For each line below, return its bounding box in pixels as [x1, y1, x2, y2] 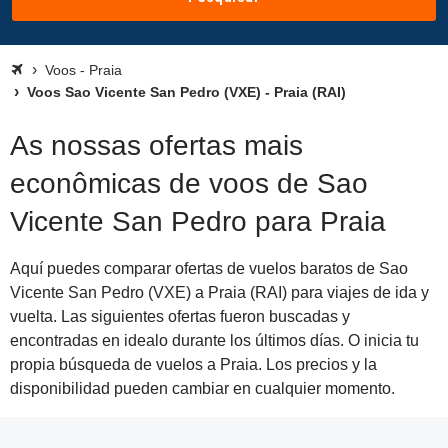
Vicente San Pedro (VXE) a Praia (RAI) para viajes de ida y [10, 284, 429, 301]
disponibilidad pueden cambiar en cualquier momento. [10, 380, 395, 397]
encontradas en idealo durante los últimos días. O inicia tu [10, 332, 419, 349]
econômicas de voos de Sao [10, 168, 368, 199]
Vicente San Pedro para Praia [10, 206, 386, 237]
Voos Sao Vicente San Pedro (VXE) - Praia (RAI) [23, 84, 346, 100]
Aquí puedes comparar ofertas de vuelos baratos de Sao [10, 260, 408, 277]
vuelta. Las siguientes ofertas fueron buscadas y [10, 308, 350, 325]
